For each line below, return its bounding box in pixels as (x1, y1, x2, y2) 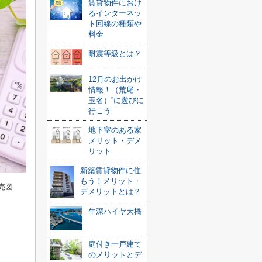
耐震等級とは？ (88, 49, 142, 58)
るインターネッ (88, 8, 142, 18)
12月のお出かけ (88, 74, 142, 84)
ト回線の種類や (88, 19, 142, 28)
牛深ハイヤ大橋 (88, 206, 142, 216)
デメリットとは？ (80, 187, 141, 196)
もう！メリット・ (80, 176, 141, 185)
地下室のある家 (88, 125, 142, 135)
